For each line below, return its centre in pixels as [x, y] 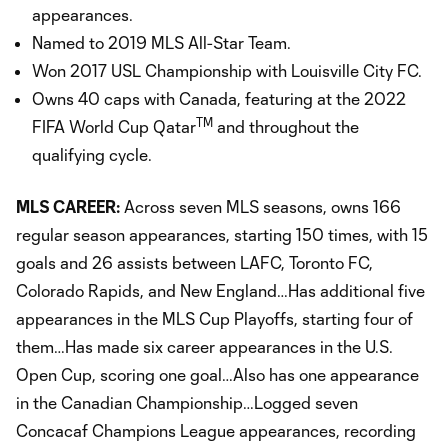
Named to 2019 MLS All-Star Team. [161, 42]
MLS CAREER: [68, 206]
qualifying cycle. [92, 154]
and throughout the [286, 126]
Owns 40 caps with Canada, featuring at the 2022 [219, 98]
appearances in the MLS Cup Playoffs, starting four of [214, 318]
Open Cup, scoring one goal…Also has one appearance [217, 374]
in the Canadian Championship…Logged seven [187, 402]
